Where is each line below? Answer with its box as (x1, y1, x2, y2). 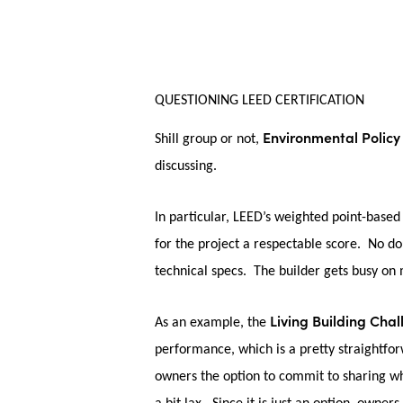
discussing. (155, 159, 224, 174)
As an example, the (155, 316, 270, 330)
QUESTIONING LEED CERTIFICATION (155, 94, 364, 108)
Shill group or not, (155, 132, 263, 147)
